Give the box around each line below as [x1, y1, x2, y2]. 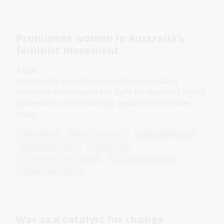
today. [16, 108, 38, 120]
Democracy [90, 141, 128, 151]
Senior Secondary [68, 129, 125, 139]
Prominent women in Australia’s [16, 31, 184, 45]
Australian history [137, 129, 193, 139]
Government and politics [20, 154, 99, 164]
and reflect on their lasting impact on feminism [16, 97, 190, 109]
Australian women [20, 141, 78, 151]
